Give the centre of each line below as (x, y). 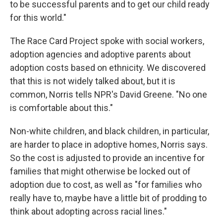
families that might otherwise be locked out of (100, 171)
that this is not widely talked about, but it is (93, 81)
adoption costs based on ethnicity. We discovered (108, 68)
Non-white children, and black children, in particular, (110, 131)
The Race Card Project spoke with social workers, (107, 41)
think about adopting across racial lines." (88, 212)
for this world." (38, 18)
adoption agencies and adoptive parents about (100, 55)
